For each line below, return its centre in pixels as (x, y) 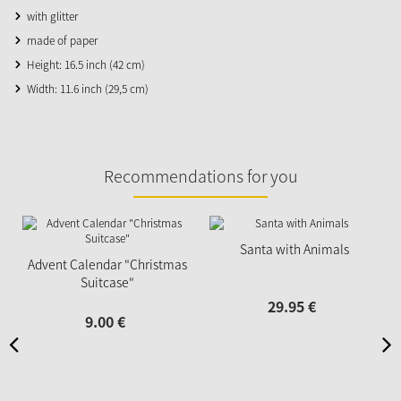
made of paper (62, 40)
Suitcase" (107, 282)
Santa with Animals (294, 248)
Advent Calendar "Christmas (107, 264)
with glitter (52, 16)
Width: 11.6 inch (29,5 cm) (88, 88)
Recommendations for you (200, 175)
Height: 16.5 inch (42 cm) (86, 64)
